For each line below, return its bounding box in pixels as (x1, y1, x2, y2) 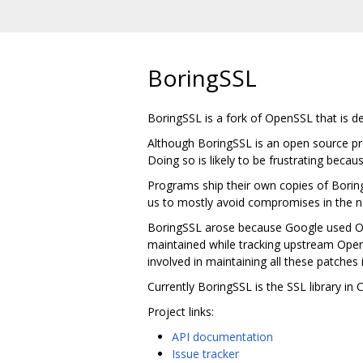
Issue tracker (172, 345, 239, 361)
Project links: (147, 303, 214, 319)
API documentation (172, 328, 273, 344)
